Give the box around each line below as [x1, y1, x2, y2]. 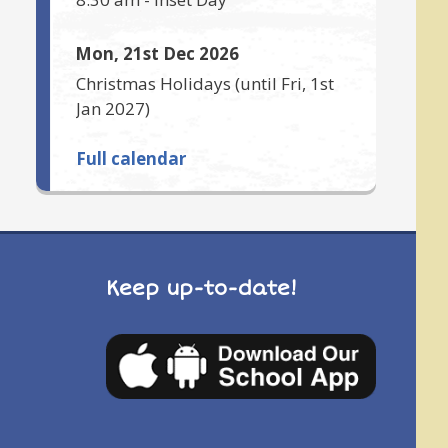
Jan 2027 [76, 96, 145, 120]
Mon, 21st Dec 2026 [75, 41, 239, 65]
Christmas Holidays [76, 71, 231, 95]
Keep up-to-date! [106, 275, 297, 301]
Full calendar [76, 146, 186, 170]
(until [231, 71, 281, 95]
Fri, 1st [281, 71, 334, 95]
